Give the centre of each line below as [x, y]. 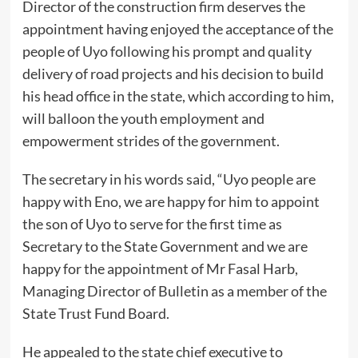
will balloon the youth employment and [143, 119]
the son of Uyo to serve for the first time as [152, 224]
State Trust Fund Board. [95, 314]
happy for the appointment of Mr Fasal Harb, [160, 269]
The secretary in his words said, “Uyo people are [169, 179]
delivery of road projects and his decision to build [173, 74]
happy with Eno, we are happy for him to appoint [171, 202]
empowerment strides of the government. [151, 141]
